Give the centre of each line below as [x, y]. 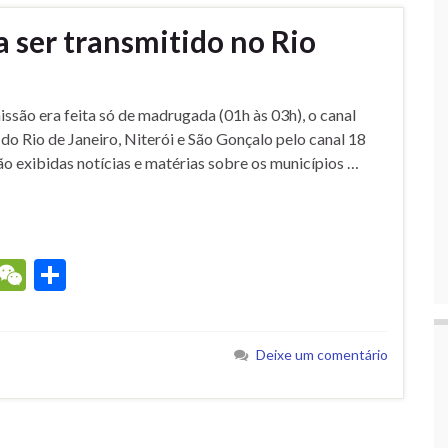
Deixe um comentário [322, 355]
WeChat [83, 275]
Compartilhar [158, 275]
